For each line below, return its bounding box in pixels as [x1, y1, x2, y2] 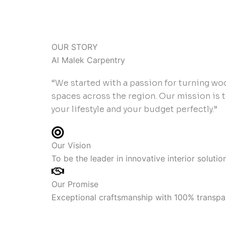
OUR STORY [51, 42, 98, 52]
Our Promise [51, 179, 98, 189]
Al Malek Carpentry [51, 55, 125, 65]
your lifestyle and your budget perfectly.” [51, 104, 217, 115]
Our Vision [51, 140, 91, 150]
